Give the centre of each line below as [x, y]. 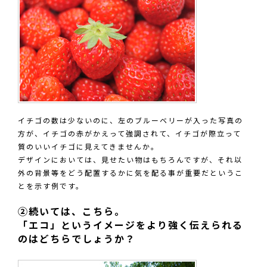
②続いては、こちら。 [72, 212]
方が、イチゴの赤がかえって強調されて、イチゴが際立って [130, 134]
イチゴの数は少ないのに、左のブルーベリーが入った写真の [131, 121]
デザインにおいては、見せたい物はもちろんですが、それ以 [130, 161]
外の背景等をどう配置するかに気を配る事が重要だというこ [131, 174]
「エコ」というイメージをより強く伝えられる [131, 226]
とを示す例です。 [51, 187]
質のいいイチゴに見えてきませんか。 [89, 148]
